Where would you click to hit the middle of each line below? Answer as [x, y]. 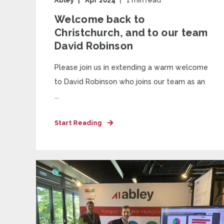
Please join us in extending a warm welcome [131, 67]
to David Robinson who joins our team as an [130, 82]
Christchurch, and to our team [131, 32]
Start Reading [78, 123]
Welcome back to [100, 19]
